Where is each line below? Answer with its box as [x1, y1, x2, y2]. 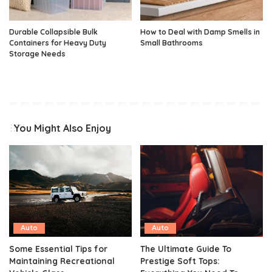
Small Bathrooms [140, 38, 203, 47]
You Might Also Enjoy [13, 121, 111, 134]
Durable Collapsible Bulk [9, 27, 98, 36]
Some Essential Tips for [9, 243, 107, 254]
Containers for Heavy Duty [9, 38, 106, 47]
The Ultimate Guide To [140, 243, 231, 254]
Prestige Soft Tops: [140, 256, 220, 267]
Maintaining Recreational [9, 256, 115, 267]
